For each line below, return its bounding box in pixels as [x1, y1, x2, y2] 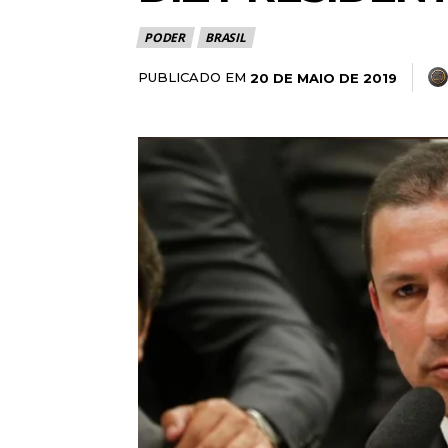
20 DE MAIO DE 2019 [250, 69, 397, 86]
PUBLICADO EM [138, 69, 246, 86]
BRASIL [205, 29, 246, 47]
